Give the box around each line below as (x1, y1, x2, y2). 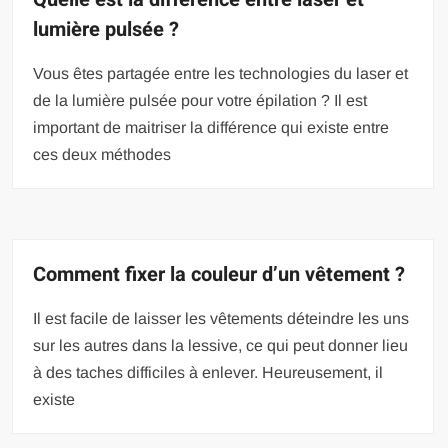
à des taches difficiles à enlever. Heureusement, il (33, 364, 384, 382)
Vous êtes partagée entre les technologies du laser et (33, 65, 409, 83)
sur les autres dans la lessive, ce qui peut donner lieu (33, 337, 409, 355)
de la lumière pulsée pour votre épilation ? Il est (33, 92, 368, 110)
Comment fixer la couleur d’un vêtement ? (33, 260, 406, 290)
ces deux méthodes (33, 146, 172, 164)
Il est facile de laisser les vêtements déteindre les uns (33, 310, 410, 328)
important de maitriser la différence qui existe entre (33, 119, 390, 137)
